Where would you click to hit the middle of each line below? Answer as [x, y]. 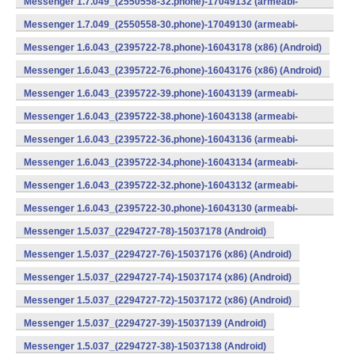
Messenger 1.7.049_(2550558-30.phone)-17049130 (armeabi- [161, 25]
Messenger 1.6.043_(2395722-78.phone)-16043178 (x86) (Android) [173, 48]
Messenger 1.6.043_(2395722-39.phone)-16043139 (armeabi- [161, 94]
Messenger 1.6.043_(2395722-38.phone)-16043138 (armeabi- [161, 116]
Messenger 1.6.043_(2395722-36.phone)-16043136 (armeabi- [161, 139]
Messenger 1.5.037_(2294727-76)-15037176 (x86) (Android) [158, 254]
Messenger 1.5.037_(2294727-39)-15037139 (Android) [145, 323]
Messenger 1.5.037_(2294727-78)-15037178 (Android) [145, 231]
